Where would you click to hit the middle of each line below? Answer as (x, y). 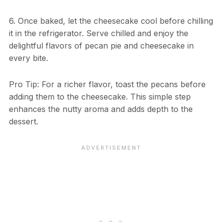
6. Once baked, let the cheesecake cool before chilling (111, 21)
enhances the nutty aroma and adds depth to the (101, 109)
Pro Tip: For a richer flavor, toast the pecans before (107, 84)
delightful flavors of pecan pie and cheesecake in (101, 45)
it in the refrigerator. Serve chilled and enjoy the (98, 33)
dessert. (23, 121)
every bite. (28, 58)
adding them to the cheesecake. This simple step (100, 96)
